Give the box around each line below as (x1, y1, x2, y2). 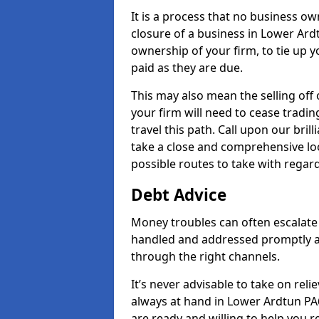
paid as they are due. (131, 60, 243, 75)
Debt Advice (131, 184, 226, 206)
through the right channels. (131, 249, 280, 264)
